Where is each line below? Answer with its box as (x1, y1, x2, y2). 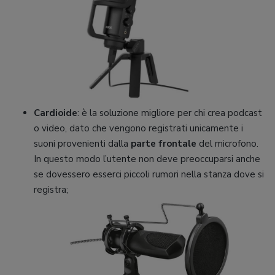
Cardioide (34, 107, 77, 120)
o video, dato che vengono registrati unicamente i (34, 122, 243, 135)
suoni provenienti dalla (34, 137, 131, 150)
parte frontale (131, 137, 196, 150)
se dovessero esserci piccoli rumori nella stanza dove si (34, 168, 264, 181)
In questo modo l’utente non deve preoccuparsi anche (34, 153, 260, 166)
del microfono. (196, 137, 258, 150)
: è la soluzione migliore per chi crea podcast (77, 107, 262, 120)
